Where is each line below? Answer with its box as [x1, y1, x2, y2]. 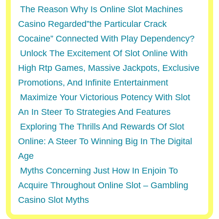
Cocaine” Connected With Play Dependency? [18, 34, 195, 44]
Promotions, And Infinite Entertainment [18, 78, 168, 88]
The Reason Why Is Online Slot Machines [20, 4, 183, 14]
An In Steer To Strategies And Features [18, 107, 171, 117]
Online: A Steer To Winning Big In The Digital [18, 136, 192, 146]
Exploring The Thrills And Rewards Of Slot [20, 122, 184, 131]
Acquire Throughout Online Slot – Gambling [18, 180, 188, 190]
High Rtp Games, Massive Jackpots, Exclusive [18, 63, 199, 73]
